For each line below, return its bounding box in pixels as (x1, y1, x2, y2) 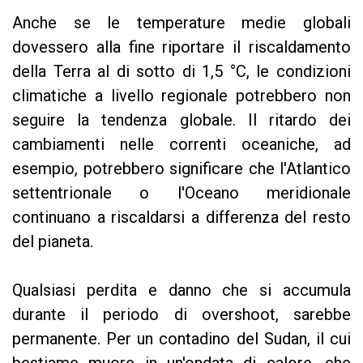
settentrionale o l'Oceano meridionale (12, 183, 351, 203)
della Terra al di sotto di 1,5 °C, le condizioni (12, 62, 351, 81)
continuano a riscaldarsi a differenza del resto (12, 207, 351, 227)
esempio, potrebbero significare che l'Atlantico (12, 159, 351, 178)
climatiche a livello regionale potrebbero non (12, 86, 351, 105)
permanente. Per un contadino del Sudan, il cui (12, 329, 351, 348)
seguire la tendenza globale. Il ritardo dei (12, 110, 351, 130)
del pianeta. (12, 232, 93, 251)
